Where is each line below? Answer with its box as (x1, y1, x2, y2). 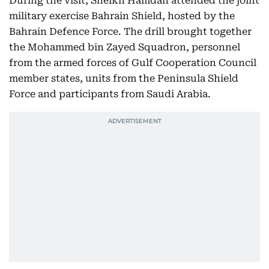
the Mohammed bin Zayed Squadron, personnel (9, 41, 240, 53)
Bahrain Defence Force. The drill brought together (9, 26, 252, 37)
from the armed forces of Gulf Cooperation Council (9, 57, 256, 68)
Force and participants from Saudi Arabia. (9, 88, 211, 100)
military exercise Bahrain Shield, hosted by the (9, 10, 235, 22)
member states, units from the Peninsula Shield (9, 73, 238, 84)
